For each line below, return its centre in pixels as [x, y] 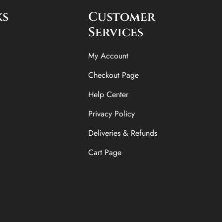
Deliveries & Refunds [123, 133]
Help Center [109, 94]
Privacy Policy [112, 113]
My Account [109, 55]
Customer [122, 17]
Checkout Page [114, 75]
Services [116, 32]
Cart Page [105, 152]
